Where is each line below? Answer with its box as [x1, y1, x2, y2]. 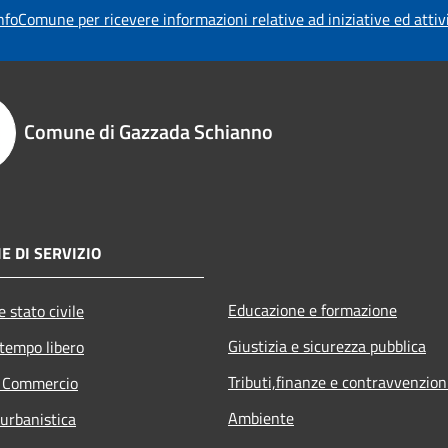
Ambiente [228, 405, 294, 430]
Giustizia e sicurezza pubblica [228, 333, 426, 358]
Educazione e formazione [228, 297, 397, 322]
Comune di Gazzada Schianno [24, 115, 273, 147]
